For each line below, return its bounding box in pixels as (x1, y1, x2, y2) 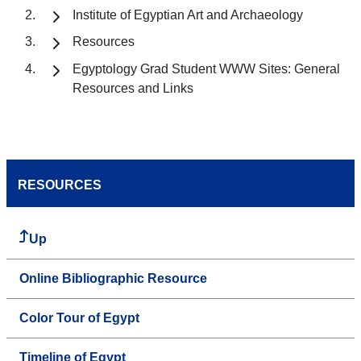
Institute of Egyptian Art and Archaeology (73, 7, 303, 22)
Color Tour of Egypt (19, 311, 139, 326)
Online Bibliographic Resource (19, 272, 207, 286)
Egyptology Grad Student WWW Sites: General (73, 62, 340, 77)
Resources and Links (73, 81, 193, 96)
